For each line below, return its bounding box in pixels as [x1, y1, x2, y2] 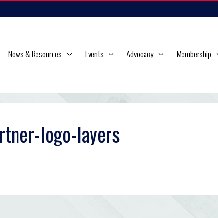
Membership [176, 48, 211, 60]
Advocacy [127, 48, 154, 60]
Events [85, 48, 104, 60]
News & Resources [8, 48, 62, 60]
